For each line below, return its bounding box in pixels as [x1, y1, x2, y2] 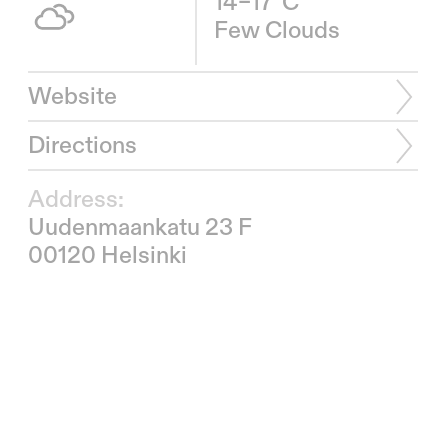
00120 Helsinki [27, 244, 187, 268]
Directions [27, 134, 137, 158]
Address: [27, 188, 124, 212]
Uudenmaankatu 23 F [27, 216, 252, 240]
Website [27, 85, 117, 109]
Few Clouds [213, 19, 340, 43]
